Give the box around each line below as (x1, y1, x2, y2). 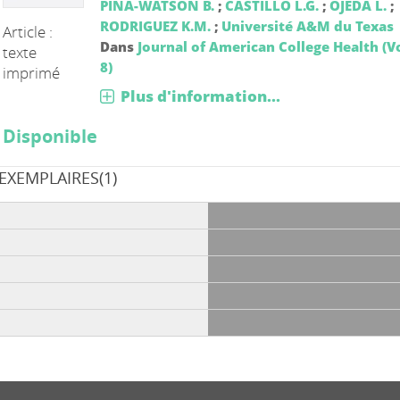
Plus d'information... (120, 85, 280, 106)
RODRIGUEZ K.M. (99, 16, 211, 35)
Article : (3, 21, 54, 42)
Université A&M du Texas (221, 16, 394, 35)
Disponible (3, 123, 98, 148)
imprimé (3, 62, 61, 83)
